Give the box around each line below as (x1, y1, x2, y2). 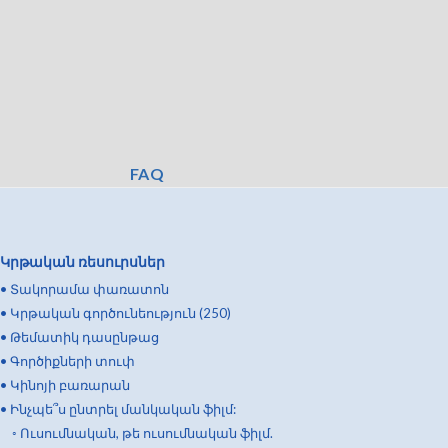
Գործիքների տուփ (10, 353, 135, 369)
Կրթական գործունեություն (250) (10, 305, 231, 321)
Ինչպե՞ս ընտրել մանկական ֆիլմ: (10, 401, 236, 417)
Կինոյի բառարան (10, 377, 130, 393)
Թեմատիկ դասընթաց (10, 329, 159, 345)
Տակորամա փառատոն (10, 281, 169, 297)
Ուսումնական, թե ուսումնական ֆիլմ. (20, 425, 273, 441)
